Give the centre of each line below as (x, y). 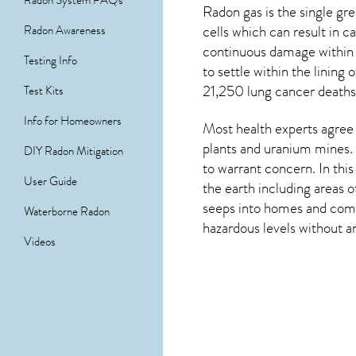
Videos (40, 242)
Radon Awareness (65, 30)
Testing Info (50, 60)
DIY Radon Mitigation (74, 151)
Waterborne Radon (67, 211)
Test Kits (44, 91)
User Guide (50, 181)
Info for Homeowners (73, 121)
